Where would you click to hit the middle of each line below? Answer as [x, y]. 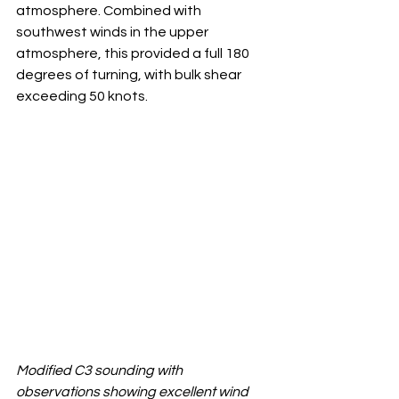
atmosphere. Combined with [110, 10]
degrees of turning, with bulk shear [130, 74]
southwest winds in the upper [114, 32]
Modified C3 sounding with [101, 370]
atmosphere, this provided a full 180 [134, 53]
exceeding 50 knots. [82, 96]
